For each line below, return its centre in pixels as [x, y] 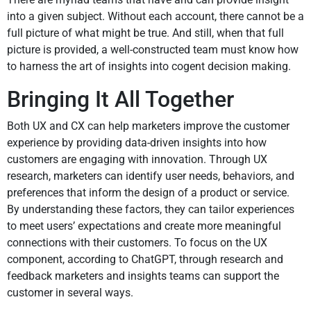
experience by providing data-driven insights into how [137, 143]
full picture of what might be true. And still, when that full [145, 33]
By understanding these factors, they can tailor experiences [151, 210]
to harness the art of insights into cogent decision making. [149, 67]
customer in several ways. [70, 293]
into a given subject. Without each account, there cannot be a [155, 17]
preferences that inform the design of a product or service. [148, 193]
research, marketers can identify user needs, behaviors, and [151, 176]
